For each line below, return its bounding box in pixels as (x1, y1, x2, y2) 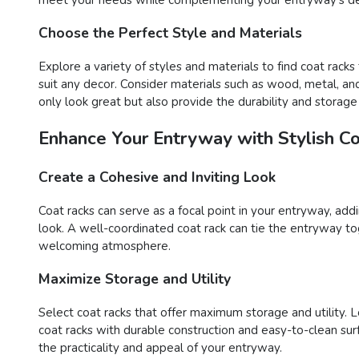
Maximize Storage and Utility (38, 269, 231, 289)
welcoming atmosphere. (38, 237, 171, 254)
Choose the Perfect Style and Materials (38, 23, 302, 43)
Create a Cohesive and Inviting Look (38, 167, 276, 188)
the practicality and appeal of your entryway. (38, 339, 282, 356)
